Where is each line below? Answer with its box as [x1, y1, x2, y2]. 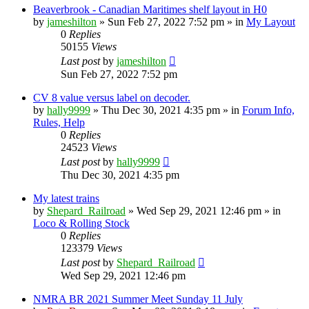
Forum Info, [242, 103, 295, 116]
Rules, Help [33, 116, 85, 128]
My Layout [246, 15, 295, 28]
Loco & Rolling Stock [33, 217, 130, 229]
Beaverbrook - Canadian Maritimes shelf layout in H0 [33, 3, 267, 15]
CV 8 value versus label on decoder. [33, 91, 190, 103]
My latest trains [33, 192, 99, 204]
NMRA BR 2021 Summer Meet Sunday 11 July [33, 292, 243, 305]
